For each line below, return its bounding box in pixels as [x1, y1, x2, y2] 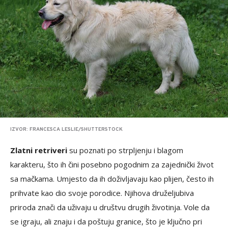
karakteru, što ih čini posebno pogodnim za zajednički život [10, 159, 214, 170]
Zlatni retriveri [10, 145, 67, 156]
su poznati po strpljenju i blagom [67, 145, 183, 156]
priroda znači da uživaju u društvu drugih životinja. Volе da [10, 202, 210, 213]
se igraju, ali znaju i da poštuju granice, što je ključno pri [10, 216, 202, 227]
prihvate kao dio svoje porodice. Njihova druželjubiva [10, 188, 194, 198]
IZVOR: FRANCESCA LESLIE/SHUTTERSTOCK [10, 126, 123, 133]
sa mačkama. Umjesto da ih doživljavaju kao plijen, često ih [10, 174, 214, 184]
